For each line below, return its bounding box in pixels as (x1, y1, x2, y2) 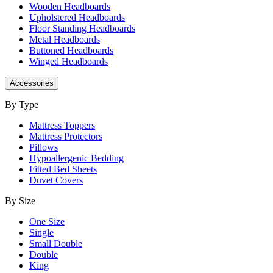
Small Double (29, 238, 82, 249)
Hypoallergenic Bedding (29, 153, 124, 163)
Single (29, 227, 54, 238)
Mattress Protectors (29, 131, 102, 141)
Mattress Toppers (29, 120, 95, 130)
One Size (29, 216, 65, 227)
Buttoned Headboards (29, 45, 113, 55)
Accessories (10, 79, 54, 88)
